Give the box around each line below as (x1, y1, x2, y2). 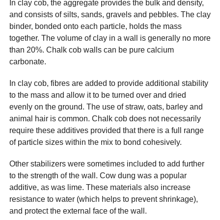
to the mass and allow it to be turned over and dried (9, 91, 186, 99)
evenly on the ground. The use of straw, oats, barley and (9, 103, 203, 111)
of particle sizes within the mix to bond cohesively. (9, 138, 182, 146)
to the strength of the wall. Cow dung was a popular (9, 171, 187, 180)
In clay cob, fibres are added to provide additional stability (9, 79, 208, 87)
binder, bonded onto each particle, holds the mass (9, 22, 182, 30)
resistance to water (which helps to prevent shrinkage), (9, 195, 198, 203)
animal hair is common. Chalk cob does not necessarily (9, 114, 201, 123)
